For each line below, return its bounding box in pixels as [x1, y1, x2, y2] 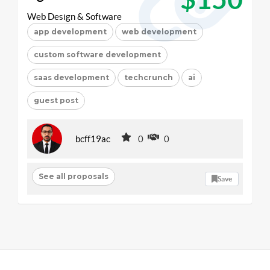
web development [122, 27, 196, 36]
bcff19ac [75, 133, 110, 144]
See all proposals [38, 171, 108, 181]
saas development [34, 73, 109, 82]
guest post [34, 96, 78, 105]
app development [34, 27, 107, 36]
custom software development [34, 50, 161, 59]
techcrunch [124, 73, 173, 82]
